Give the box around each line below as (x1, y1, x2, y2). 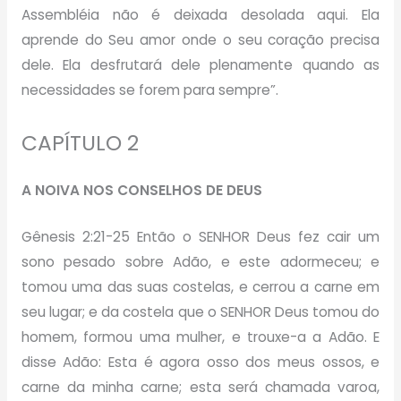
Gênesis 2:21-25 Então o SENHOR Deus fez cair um (21, 227, 380, 247)
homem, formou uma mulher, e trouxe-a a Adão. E (21, 328, 380, 347)
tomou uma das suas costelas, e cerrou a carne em (21, 277, 380, 297)
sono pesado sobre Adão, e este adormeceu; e (21, 252, 380, 272)
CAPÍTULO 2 (21, 129, 139, 158)
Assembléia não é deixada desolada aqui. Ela (21, 4, 380, 24)
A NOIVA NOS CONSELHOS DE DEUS (21, 180, 262, 200)
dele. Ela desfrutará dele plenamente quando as (21, 55, 380, 74)
